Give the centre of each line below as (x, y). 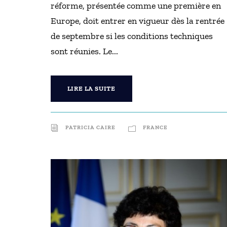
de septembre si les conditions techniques (131, 36)
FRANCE (155, 127)
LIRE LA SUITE (91, 88)
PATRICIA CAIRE (90, 127)
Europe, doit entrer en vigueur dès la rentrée (137, 21)
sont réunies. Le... (84, 51)
